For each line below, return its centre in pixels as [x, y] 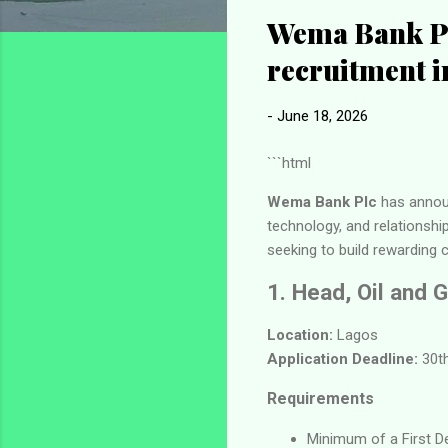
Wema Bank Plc [322, 201]
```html [289, 162]
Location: [300, 334]
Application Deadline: [342, 358]
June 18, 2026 [322, 116]
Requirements [320, 398]
